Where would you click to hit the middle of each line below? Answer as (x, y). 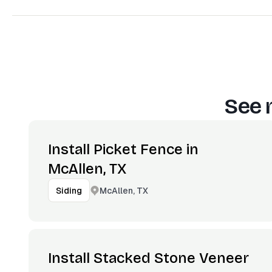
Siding (69, 191)
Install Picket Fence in (123, 149)
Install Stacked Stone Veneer (148, 258)
